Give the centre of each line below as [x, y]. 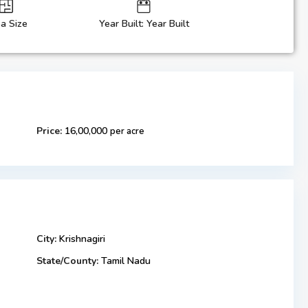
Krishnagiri [82, 239]
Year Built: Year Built [144, 24]
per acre [127, 132]
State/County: [67, 261]
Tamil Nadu [126, 261]
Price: [49, 131]
